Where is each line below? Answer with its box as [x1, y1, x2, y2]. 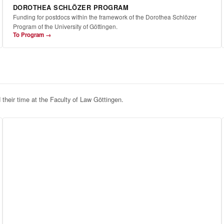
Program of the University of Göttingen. [12, 22, 117, 31]
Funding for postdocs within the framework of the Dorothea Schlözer [12, 12, 196, 21]
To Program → [12, 30, 51, 39]
